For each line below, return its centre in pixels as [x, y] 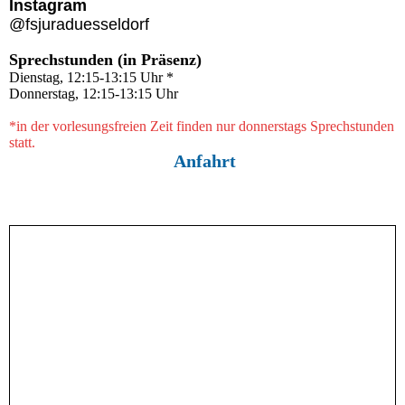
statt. [22, 142]
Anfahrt [202, 161]
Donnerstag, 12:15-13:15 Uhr [94, 94]
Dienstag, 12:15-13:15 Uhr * [91, 77]
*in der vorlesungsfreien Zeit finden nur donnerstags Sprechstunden [202, 126]
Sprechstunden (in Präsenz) [105, 60]
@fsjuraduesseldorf [79, 24]
